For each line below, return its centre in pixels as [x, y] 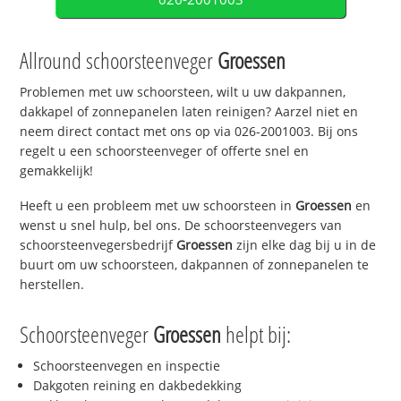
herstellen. [52, 285]
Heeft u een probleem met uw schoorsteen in [158, 206]
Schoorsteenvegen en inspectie [127, 365]
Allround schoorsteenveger [119, 60]
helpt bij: [256, 333]
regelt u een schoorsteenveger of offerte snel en [165, 151]
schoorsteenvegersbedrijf [98, 245]
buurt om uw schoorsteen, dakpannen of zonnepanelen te [195, 265]
